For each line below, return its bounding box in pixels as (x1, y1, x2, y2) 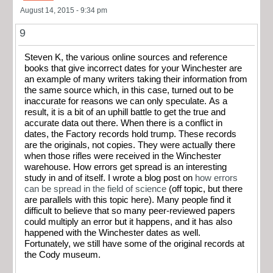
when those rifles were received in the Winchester (24, 151, 221, 161)
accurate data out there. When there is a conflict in (24, 118, 222, 128)
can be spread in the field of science (24, 183, 166, 194)
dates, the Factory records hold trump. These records (24, 129, 236, 139)
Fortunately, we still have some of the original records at (24, 238, 244, 249)
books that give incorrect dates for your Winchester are (24, 63, 242, 73)
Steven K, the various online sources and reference (24, 52, 227, 62)
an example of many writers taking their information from (24, 74, 247, 84)
